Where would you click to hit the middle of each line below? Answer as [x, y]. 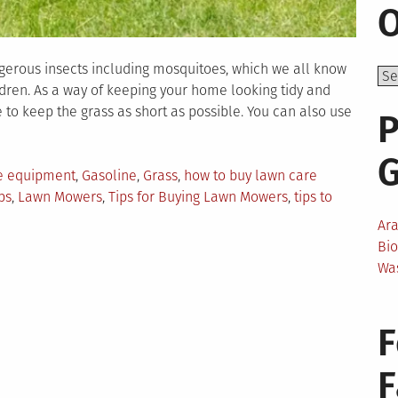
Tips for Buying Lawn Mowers [198, 196]
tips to [313, 196]
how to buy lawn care [250, 175]
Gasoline [109, 175]
